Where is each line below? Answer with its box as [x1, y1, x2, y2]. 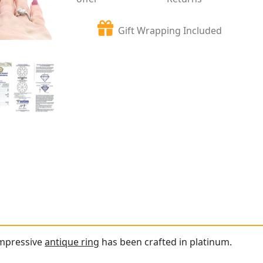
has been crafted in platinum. [99, 235, 232, 249]
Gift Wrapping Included [118, 23, 222, 37]
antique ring [45, 235, 100, 249]
